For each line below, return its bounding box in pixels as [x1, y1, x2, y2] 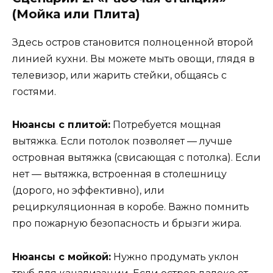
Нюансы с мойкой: [12, 250, 111, 263]
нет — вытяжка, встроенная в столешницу [12, 168, 227, 180]
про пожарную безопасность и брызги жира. [12, 218, 241, 230]
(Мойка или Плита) [12, 7, 140, 22]
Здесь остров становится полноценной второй [12, 37, 253, 49]
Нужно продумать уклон [111, 250, 239, 263]
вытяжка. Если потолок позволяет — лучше [12, 135, 232, 147]
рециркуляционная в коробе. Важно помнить [12, 201, 249, 213]
